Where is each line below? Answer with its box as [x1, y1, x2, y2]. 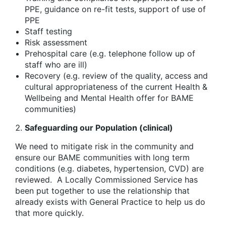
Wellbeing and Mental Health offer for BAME [25, 92, 194, 103]
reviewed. [15, 174, 54, 185]
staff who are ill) [25, 59, 87, 70]
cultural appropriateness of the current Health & [25, 81, 207, 92]
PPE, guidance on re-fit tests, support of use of [25, 4, 206, 14]
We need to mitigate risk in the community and [15, 141, 194, 151]
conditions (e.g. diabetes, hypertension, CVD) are [15, 163, 204, 174]
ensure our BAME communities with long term [15, 152, 190, 162]
